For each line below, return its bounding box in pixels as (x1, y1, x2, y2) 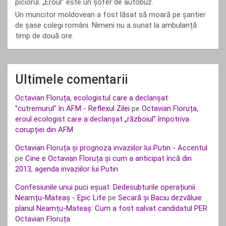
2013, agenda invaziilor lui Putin (15, 164, 118, 174)
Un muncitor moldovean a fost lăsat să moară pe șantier (15, 10, 206, 19)
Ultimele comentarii (15, 72, 128, 87)
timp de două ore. (15, 31, 74, 40)
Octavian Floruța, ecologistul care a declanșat (15, 93, 168, 102)
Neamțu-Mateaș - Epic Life (15, 193, 106, 202)
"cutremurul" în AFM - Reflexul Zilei (15, 104, 130, 113)
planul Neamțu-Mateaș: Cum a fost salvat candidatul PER (15, 204, 207, 213)
